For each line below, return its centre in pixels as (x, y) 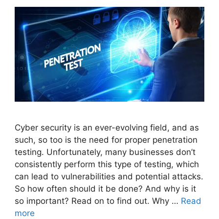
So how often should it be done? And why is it (105, 188)
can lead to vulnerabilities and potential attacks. (109, 176)
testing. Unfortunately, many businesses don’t (105, 152)
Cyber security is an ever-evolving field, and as (107, 127)
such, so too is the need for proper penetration (106, 140)
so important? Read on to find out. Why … (98, 201)
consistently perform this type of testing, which (107, 164)
